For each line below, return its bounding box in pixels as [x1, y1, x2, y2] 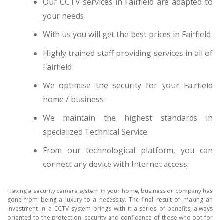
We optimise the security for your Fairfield [43, 80, 213, 91]
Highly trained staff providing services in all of [43, 47, 213, 58]
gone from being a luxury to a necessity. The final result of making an [7, 195, 213, 204]
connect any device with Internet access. [43, 158, 189, 169]
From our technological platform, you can [43, 144, 213, 156]
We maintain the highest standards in [43, 112, 213, 123]
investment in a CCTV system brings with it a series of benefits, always [7, 204, 213, 213]
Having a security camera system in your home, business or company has [7, 186, 213, 195]
